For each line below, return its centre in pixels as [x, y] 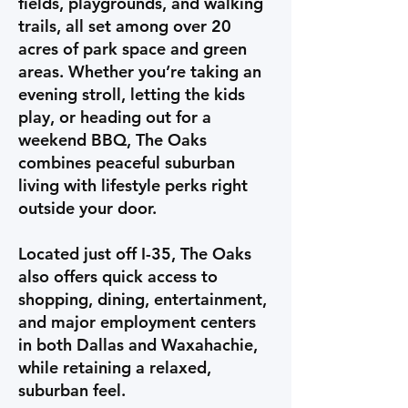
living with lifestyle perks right [133, 185]
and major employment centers [137, 322]
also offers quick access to [118, 276]
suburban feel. [72, 390]
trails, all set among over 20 [125, 26]
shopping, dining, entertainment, [143, 299]
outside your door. [87, 208]
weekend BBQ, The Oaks [112, 140]
